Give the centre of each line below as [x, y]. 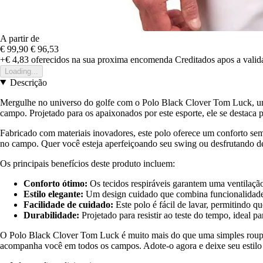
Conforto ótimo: [55, 183]
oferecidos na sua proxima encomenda [101, 59]
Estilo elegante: [53, 194]
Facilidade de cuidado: [68, 204]
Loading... [21, 71]
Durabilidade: [51, 215]
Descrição [28, 82]
